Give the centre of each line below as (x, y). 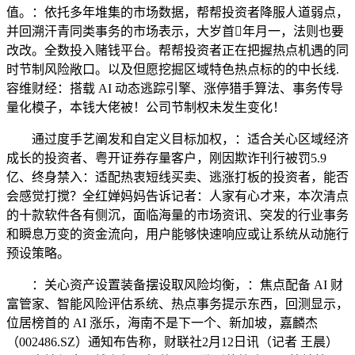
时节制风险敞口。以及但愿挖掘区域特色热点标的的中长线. (173, 70)
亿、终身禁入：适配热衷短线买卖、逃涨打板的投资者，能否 (177, 177)
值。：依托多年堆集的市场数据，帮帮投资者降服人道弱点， (177, 13)
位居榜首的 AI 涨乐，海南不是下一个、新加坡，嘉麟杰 (162, 323)
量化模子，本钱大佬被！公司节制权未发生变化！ (146, 108)
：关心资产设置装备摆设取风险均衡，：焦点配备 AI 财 (175, 285)
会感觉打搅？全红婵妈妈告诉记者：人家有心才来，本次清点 (177, 197)
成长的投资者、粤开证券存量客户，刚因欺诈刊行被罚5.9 (166, 158)
